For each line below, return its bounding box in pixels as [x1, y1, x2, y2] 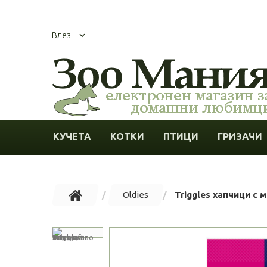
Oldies [123, 189, 148, 200]
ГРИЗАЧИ [218, 131, 262, 142]
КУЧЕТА [53, 131, 91, 142]
